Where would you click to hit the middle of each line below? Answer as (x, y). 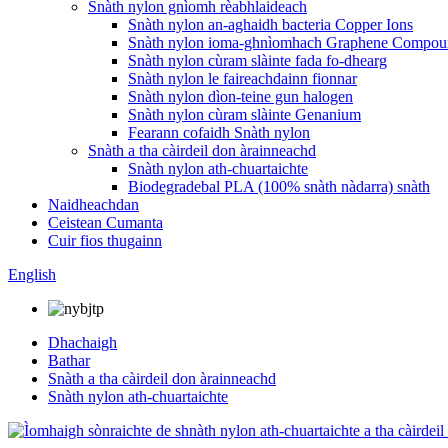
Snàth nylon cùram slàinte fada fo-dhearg (257, 60)
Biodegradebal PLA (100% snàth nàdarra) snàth (279, 186)
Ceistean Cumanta (105, 222)
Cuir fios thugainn (105, 240)
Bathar (69, 360)
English (32, 274)
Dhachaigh (82, 342)
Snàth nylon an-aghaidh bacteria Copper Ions (270, 24)
